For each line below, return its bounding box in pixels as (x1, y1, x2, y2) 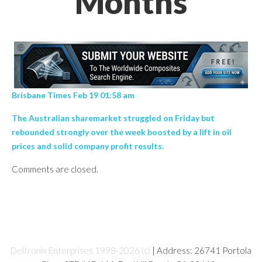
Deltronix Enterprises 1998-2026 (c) (11, 245, 150, 256)
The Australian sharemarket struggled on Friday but (12, 113, 215, 123)
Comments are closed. (12, 164, 98, 174)
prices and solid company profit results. (12, 141, 164, 151)
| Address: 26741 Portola (150, 245, 251, 256)
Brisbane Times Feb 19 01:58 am (12, 90, 136, 100)
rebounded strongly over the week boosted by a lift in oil (12, 127, 232, 137)
